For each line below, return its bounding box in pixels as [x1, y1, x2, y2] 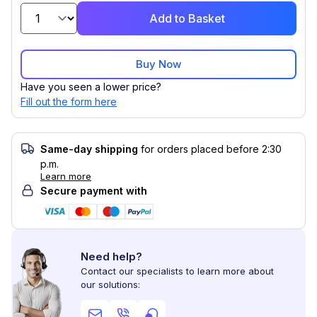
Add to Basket [149, 11, 225, 25]
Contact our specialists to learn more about [81, 265, 274, 277]
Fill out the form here [21, 96, 117, 108]
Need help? [81, 250, 142, 263]
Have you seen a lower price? [21, 81, 161, 93]
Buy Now [136, 57, 181, 71]
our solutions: [81, 279, 140, 290]
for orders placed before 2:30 [141, 143, 282, 155]
